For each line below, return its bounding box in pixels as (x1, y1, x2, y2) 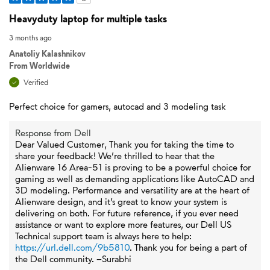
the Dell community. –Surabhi (15, 252, 131, 265)
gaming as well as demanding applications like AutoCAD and (15, 172, 254, 185)
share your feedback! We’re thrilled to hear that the (15, 149, 215, 162)
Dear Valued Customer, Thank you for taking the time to (15, 137, 234, 151)
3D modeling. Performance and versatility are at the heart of (15, 183, 250, 196)
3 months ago (9, 33, 52, 43)
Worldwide (30, 60, 70, 71)
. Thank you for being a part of (130, 240, 247, 254)
